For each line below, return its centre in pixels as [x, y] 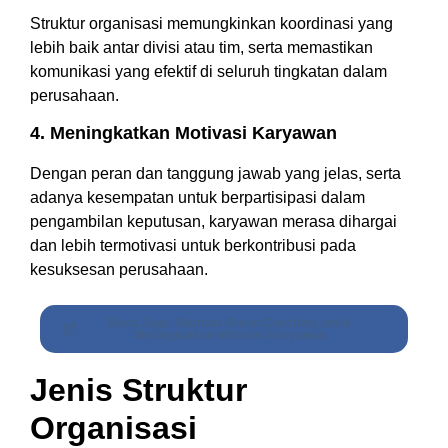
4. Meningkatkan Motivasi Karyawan [183, 132]
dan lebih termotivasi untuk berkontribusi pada [193, 245]
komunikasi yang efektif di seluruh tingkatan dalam [208, 71]
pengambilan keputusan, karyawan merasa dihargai [213, 221]
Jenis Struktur [138, 389]
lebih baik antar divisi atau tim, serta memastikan [201, 47]
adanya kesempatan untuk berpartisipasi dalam [197, 197]
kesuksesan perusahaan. [119, 269]
